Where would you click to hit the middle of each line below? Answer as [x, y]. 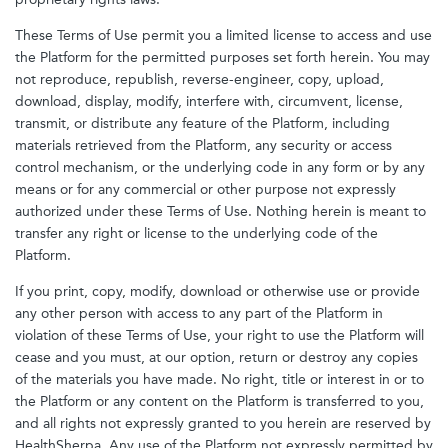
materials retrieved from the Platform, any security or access [203, 145]
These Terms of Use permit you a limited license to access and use [223, 35]
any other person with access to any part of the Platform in [199, 313]
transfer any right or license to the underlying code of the [196, 233]
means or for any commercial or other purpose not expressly [205, 189]
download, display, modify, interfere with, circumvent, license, [209, 101]
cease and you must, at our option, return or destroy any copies [216, 357]
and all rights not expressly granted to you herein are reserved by [223, 423]
